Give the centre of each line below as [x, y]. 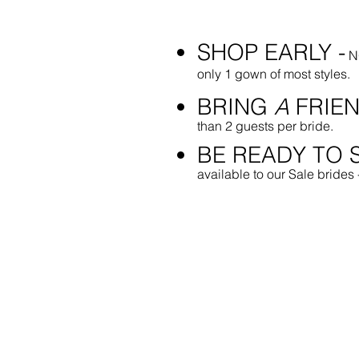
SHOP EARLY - [271, 52]
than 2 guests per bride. [265, 126]
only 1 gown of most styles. [274, 74]
